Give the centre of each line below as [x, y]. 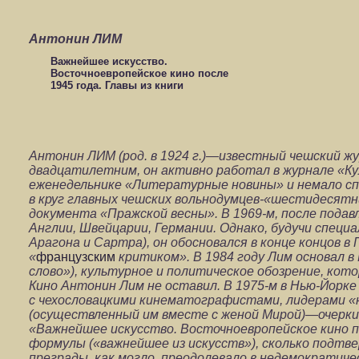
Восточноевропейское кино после [139, 73]
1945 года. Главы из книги [117, 85]
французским [77, 257]
